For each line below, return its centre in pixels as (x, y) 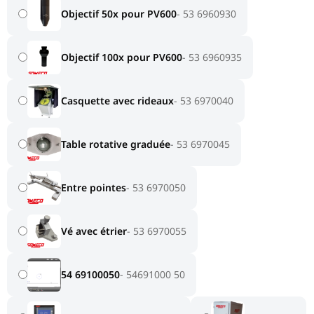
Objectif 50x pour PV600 (119, 14)
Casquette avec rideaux (118, 101)
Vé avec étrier (94, 231)
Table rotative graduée (116, 144)
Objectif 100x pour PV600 (122, 57)
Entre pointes (94, 188)
